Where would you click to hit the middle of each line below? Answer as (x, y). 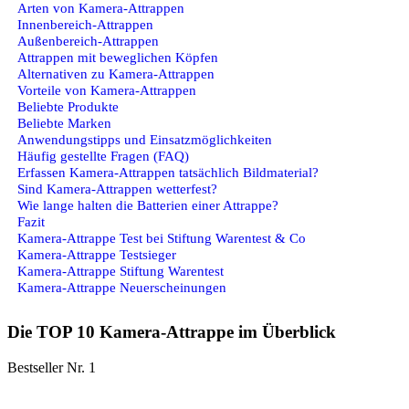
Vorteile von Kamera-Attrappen (107, 89)
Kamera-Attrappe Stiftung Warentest (121, 270)
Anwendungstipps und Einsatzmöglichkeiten (145, 139)
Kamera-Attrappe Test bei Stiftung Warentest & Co (162, 237)
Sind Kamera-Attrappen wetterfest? (117, 188)
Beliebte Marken (64, 122)
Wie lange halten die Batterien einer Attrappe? (148, 204)
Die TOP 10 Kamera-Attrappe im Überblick (172, 332)
